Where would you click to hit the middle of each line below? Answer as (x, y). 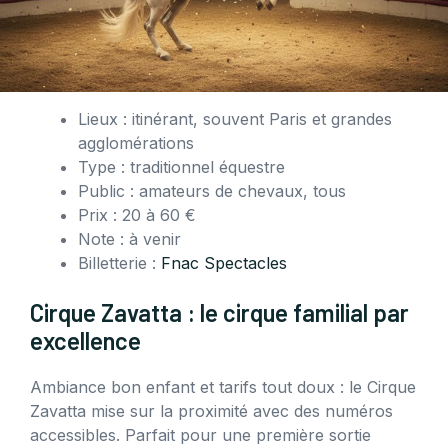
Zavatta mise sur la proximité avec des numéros (211, 411)
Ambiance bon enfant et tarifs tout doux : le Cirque (223, 387)
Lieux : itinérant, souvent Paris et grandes (235, 119)
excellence (85, 341)
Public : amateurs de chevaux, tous (212, 191)
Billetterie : (119, 263)
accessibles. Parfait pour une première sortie (200, 435)
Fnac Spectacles (224, 263)
